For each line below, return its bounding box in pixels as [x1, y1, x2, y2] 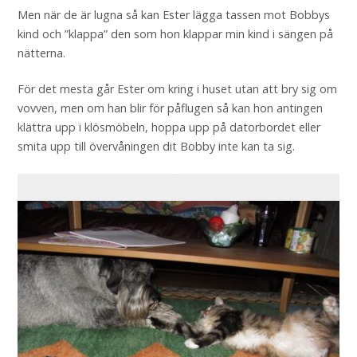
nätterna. [17, 45, 65, 61]
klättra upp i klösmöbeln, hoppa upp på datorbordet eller [17, 120, 320, 135]
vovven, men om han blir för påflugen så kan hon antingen [17, 100, 323, 116]
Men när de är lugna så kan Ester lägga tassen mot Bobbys [17, 6, 330, 22]
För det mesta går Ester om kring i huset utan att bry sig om [17, 81, 337, 97]
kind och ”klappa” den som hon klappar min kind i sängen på [17, 25, 333, 41]
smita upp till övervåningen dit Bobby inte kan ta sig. [17, 139, 295, 155]
